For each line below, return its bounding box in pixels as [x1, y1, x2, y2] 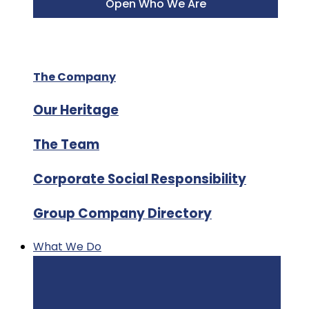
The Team [33, 134, 99, 154]
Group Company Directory [33, 203, 212, 223]
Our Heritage [33, 100, 119, 119]
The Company [33, 68, 116, 85]
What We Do [33, 238, 101, 255]
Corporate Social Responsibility [33, 169, 246, 188]
